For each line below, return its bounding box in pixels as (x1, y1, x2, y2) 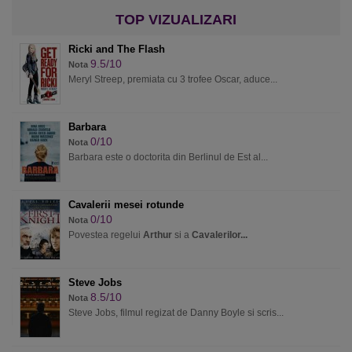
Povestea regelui (68, 229, 143, 240)
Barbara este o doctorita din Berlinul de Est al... (68, 152, 268, 163)
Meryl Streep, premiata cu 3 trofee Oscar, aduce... (68, 74, 277, 85)
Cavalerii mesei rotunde (68, 199, 184, 211)
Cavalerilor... (192, 229, 247, 240)
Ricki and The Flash (68, 43, 165, 55)
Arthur (143, 229, 172, 240)
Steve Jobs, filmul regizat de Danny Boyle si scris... (68, 307, 284, 318)
